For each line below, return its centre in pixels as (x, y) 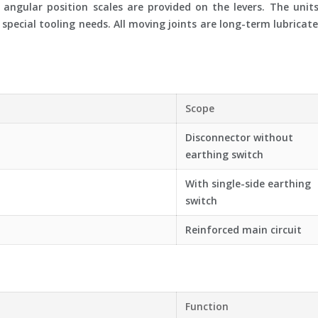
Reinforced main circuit (243, 230)
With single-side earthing (248, 183)
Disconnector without (239, 137)
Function (207, 306)
